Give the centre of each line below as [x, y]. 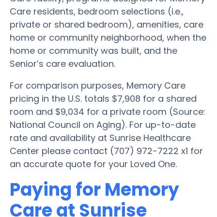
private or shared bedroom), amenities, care [107, 24]
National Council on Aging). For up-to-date [103, 124]
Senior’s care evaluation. [62, 63]
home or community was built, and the [93, 50]
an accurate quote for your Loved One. [93, 164]
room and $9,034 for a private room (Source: [108, 111]
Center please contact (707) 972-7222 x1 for [106, 151]
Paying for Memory [94, 189]
